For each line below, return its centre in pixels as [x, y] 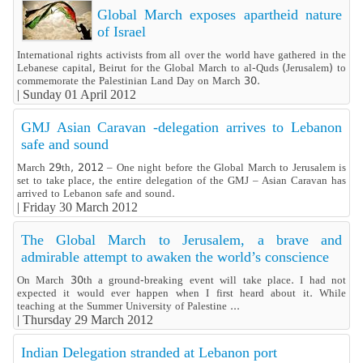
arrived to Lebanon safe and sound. [96, 194]
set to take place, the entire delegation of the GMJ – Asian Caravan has [181, 181]
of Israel [121, 32]
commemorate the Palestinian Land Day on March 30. [138, 81]
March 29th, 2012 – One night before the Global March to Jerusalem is [181, 168]
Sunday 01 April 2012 [79, 95]
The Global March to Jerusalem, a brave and [181, 240]
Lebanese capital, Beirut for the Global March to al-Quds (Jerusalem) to [181, 68]
